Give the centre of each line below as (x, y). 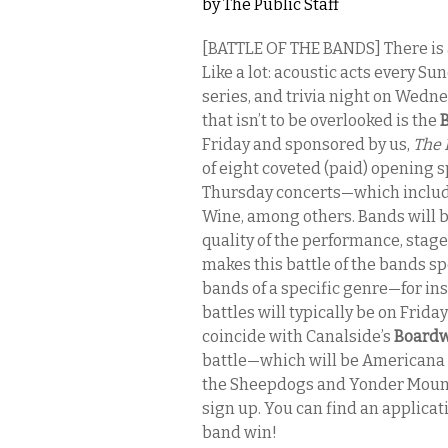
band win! (239, 432)
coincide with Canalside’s (298, 336)
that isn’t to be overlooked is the (321, 120)
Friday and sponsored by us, (307, 144)
